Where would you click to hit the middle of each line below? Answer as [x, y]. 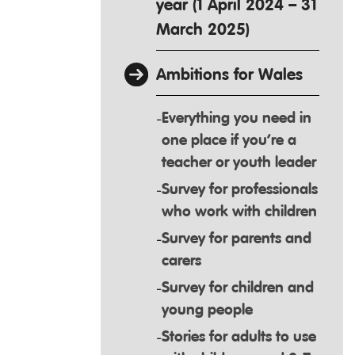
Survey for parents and [237, 239]
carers [181, 261]
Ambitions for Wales [229, 75]
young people [207, 310]
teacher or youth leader [239, 162]
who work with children [239, 212]
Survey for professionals [240, 189]
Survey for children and [238, 288]
